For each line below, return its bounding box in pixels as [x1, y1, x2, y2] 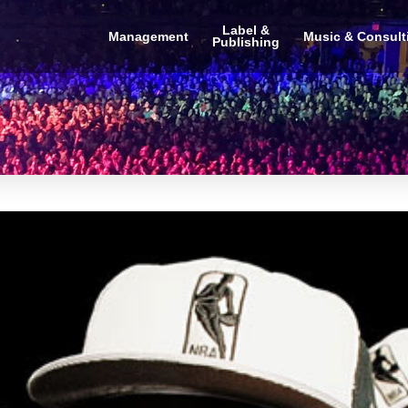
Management [108, 29, 189, 44]
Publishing [212, 36, 280, 49]
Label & [222, 24, 270, 37]
